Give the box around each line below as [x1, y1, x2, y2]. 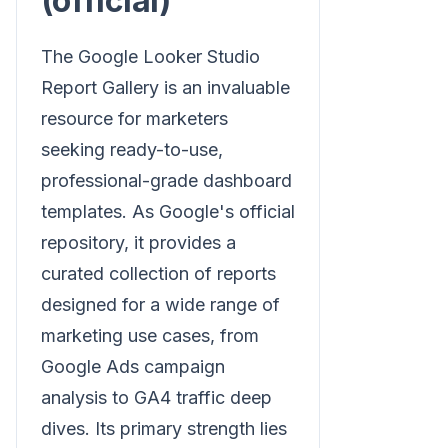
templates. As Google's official [41, 200, 295, 222]
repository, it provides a [41, 231, 236, 253]
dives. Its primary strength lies [41, 417, 287, 439]
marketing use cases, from [41, 324, 259, 346]
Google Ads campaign [41, 355, 225, 377]
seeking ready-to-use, [41, 138, 223, 160]
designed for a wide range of [41, 293, 280, 315]
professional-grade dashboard [41, 169, 292, 191]
